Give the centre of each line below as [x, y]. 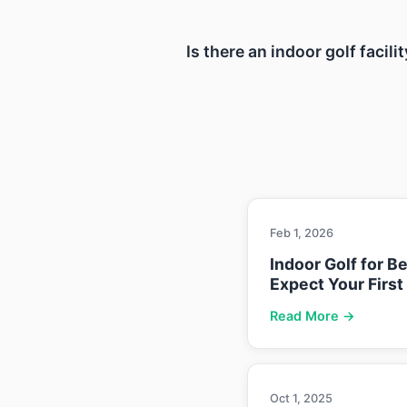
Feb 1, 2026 [302, 233]
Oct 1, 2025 [301, 398]
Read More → [313, 315]
